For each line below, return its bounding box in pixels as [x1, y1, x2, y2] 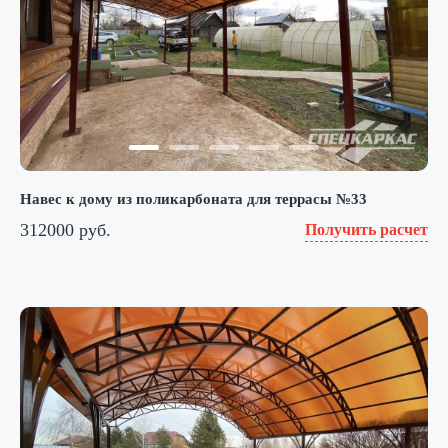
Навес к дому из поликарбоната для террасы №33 [20, 191, 367, 208]
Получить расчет [305, 221, 428, 239]
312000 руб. [20, 219, 111, 240]
